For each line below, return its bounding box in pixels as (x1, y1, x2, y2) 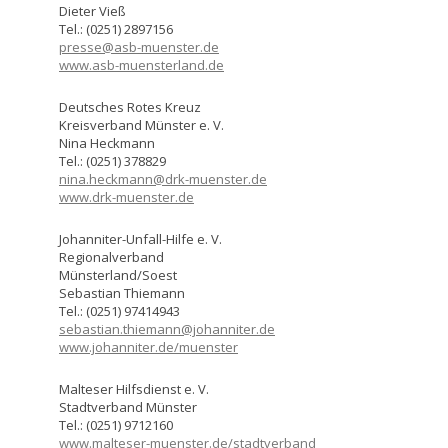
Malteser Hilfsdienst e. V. (59, 379, 209, 398)
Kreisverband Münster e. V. (59, 115, 224, 134)
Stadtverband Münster (59, 397, 197, 416)
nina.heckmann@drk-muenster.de (59, 169, 267, 188)
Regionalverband (59, 247, 164, 266)
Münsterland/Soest (59, 265, 177, 284)
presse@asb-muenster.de (59, 37, 219, 56)
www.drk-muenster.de (59, 187, 194, 206)
